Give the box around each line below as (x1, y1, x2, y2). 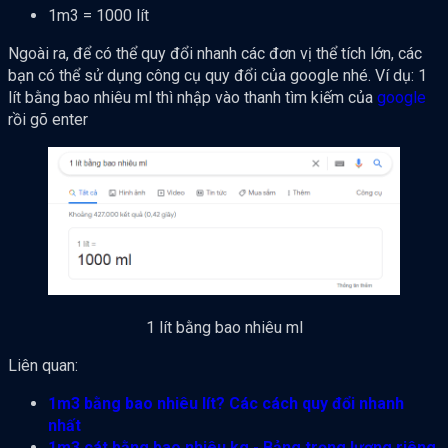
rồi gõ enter (8, 110, 88, 130)
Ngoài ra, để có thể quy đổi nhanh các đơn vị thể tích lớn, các (8, 44, 422, 64)
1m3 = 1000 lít (48, 6, 149, 26)
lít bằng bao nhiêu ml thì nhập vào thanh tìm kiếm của (8, 88, 377, 108)
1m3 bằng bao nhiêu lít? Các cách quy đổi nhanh (48, 393, 404, 413)
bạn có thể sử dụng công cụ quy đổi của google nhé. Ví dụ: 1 (8, 66, 427, 86)
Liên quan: (8, 355, 78, 375)
